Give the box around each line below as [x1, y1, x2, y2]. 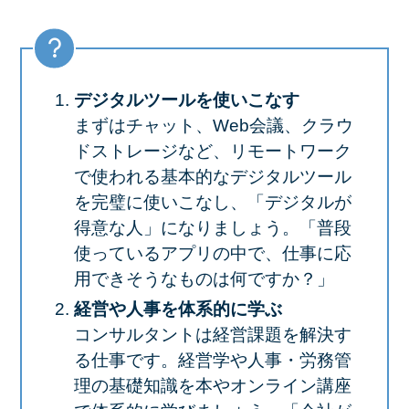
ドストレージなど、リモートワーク [73, 142, 351, 162]
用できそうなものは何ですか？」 [73, 269, 334, 289]
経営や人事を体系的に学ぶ [73, 299, 282, 320]
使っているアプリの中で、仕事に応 [73, 244, 351, 264]
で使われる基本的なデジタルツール [73, 167, 351, 187]
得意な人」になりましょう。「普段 [73, 218, 351, 238]
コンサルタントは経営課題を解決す [73, 325, 351, 345]
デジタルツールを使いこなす [73, 90, 299, 110]
